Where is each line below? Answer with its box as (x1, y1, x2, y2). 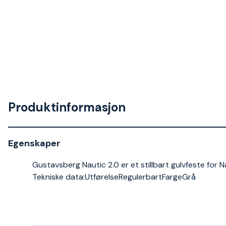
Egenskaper (8, 137, 61, 149)
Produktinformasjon (8, 99, 126, 115)
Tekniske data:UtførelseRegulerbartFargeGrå (32, 172, 196, 182)
